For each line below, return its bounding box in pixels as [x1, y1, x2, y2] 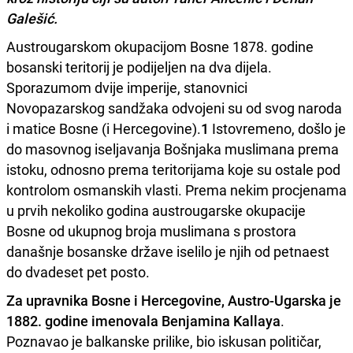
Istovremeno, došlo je [209, 118, 346, 138]
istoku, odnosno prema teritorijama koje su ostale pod [6, 159, 340, 179]
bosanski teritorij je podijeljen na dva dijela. [6, 57, 272, 76]
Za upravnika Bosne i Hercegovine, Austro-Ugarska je [6, 290, 341, 310]
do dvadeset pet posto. [6, 262, 150, 281]
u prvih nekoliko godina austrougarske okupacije [6, 200, 306, 220]
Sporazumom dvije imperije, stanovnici [6, 77, 247, 97]
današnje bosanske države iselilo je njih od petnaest [6, 241, 329, 261]
